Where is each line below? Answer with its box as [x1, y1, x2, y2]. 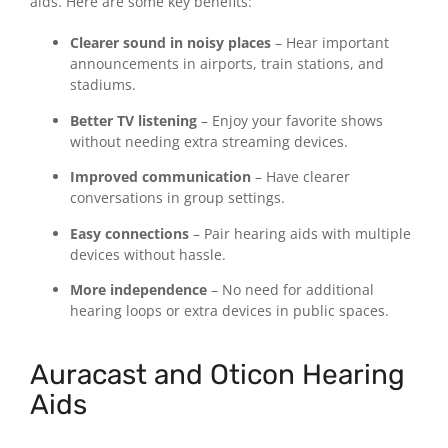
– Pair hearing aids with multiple [189, 223, 411, 243]
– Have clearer [251, 167, 350, 187]
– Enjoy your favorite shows [197, 110, 383, 130]
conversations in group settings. [70, 188, 285, 208]
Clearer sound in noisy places [70, 33, 271, 53]
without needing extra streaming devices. [70, 131, 348, 151]
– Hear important [271, 33, 389, 53]
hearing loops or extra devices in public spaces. [70, 301, 389, 321]
